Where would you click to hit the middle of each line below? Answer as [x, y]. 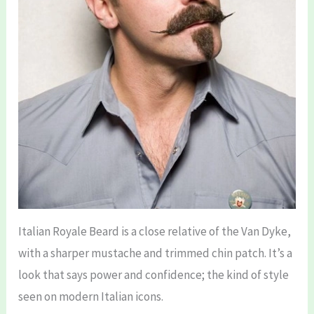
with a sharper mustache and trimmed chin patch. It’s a [156, 253]
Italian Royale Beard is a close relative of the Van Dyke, [155, 232]
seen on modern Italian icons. [91, 297]
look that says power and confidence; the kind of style [154, 275]
